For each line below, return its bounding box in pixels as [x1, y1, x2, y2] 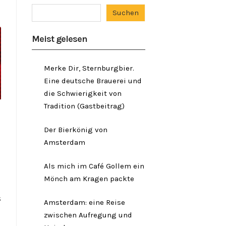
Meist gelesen [32, 33, 87, 44]
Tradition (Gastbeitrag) [44, 101, 125, 110]
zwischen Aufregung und [44, 210, 132, 219]
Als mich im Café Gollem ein [44, 161, 144, 171]
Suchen [112, 8, 139, 17]
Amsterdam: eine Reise [44, 198, 125, 207]
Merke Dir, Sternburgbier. [44, 64, 134, 73]
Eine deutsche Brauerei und [44, 76, 142, 85]
